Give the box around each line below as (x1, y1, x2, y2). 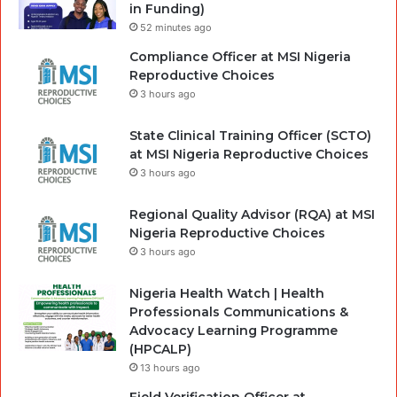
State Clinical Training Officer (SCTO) (129, 128, 371, 144)
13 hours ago (140, 362, 200, 374)
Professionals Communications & (129, 304, 348, 320)
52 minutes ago (140, 21, 212, 34)
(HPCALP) (129, 341, 191, 357)
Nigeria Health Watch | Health (129, 285, 324, 301)
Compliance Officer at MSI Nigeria (129, 49, 351, 65)
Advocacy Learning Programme (129, 323, 338, 339)
